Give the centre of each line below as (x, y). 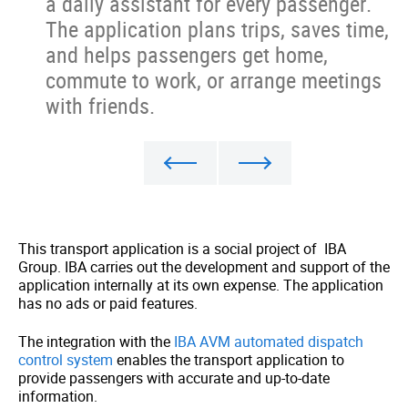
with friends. (100, 106)
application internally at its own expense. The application (201, 285)
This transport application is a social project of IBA (182, 249)
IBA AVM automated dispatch (269, 342)
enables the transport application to (229, 360)
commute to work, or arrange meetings (214, 80)
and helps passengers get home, (187, 55)
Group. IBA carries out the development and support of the (204, 267)
